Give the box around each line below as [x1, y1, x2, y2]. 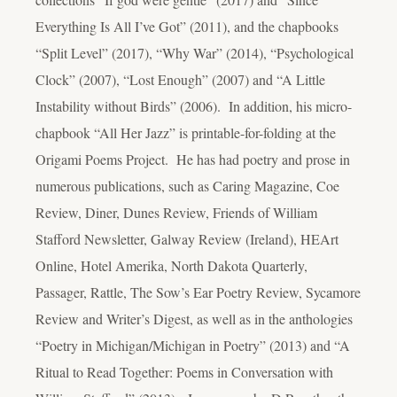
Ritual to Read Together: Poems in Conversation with [35, 362, 333, 381]
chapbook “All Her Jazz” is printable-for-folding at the [35, 122, 336, 142]
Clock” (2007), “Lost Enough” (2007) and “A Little [35, 69, 325, 89]
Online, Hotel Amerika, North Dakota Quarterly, [35, 255, 307, 275]
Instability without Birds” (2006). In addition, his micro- [35, 96, 352, 115]
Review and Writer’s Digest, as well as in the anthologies [35, 308, 353, 328]
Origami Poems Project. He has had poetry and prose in [35, 149, 350, 168]
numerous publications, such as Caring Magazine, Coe [35, 175, 339, 195]
